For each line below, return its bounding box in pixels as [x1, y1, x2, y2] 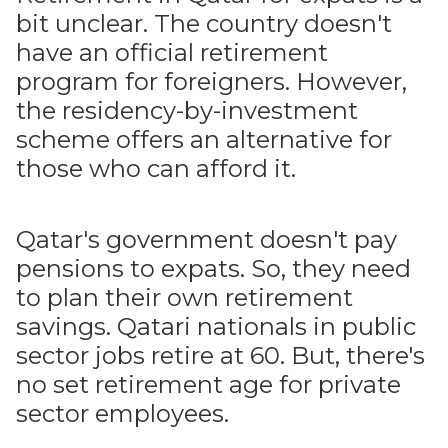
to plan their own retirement [16, 283, 353, 312]
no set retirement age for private [16, 370, 401, 399]
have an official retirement [16, 38, 328, 67]
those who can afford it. [16, 154, 296, 183]
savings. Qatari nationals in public [16, 312, 416, 341]
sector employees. [16, 399, 229, 428]
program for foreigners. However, [16, 67, 407, 96]
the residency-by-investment [16, 96, 358, 125]
